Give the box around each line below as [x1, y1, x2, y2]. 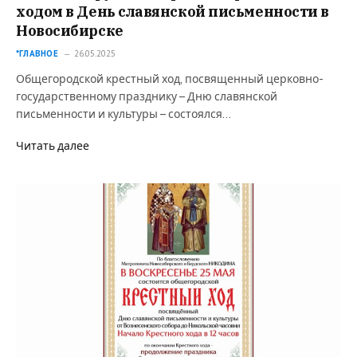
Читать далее [16, 139, 89, 152]
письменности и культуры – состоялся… [16, 108, 231, 120]
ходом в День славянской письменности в [16, 2, 329, 21]
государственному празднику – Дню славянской [16, 90, 277, 103]
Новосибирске [16, 21, 124, 40]
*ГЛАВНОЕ [16, 47, 58, 59]
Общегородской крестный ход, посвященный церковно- [16, 73, 324, 85]
